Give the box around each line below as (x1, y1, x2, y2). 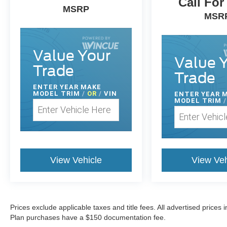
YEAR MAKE (60, 83, 101, 91)
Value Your (33, 47, 110, 64)
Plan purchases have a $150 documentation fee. (10, 213, 166, 221)
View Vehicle (50, 155, 102, 165)
